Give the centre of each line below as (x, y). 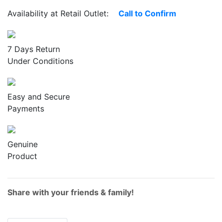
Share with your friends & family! (71, 192)
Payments (26, 108)
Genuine (23, 144)
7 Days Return (34, 49)
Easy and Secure (39, 96)
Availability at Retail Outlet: (63, 13)
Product (22, 156)
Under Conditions (40, 61)
